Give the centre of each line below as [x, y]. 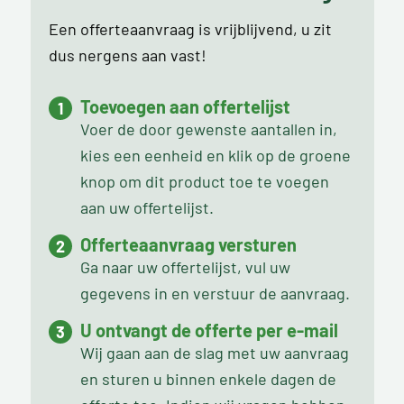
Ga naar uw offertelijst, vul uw [185, 266]
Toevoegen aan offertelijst [185, 106]
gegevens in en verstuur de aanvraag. [215, 293]
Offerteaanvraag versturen [188, 244]
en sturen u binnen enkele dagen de [208, 378]
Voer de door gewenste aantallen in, [208, 129]
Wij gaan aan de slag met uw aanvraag [214, 352]
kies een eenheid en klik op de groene [215, 155]
